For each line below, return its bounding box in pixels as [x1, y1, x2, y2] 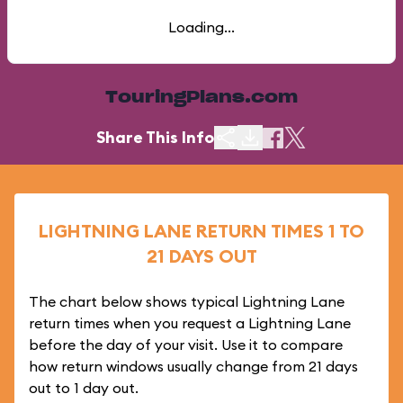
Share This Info [96, 127, 214, 148]
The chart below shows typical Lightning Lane [29, 292, 345, 310]
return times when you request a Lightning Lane [29, 314, 351, 332]
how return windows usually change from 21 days [29, 357, 358, 375]
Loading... [168, 18, 235, 36]
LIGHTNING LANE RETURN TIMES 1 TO [39, 219, 364, 242]
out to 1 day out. [29, 379, 139, 397]
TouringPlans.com [105, 90, 298, 106]
